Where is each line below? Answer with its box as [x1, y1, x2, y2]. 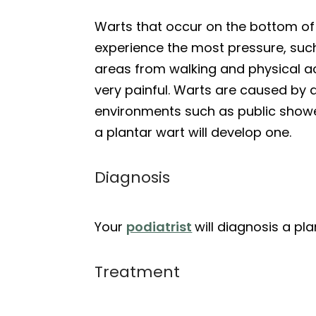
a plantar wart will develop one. [95, 123, 292, 141]
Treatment [95, 261, 181, 283]
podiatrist [126, 218, 193, 236]
